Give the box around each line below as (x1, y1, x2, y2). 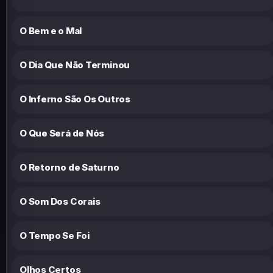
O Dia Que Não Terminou (19, 58, 130, 71)
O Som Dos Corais (19, 195, 101, 207)
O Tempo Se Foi (19, 229, 90, 241)
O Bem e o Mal (19, 24, 82, 37)
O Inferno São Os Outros (19, 93, 130, 105)
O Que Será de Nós (19, 127, 105, 139)
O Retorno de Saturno (19, 161, 119, 173)
